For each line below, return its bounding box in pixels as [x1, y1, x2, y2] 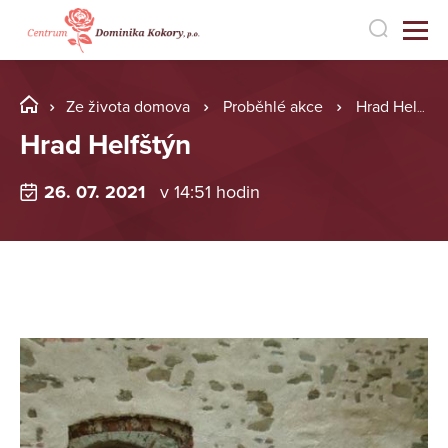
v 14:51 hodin [159, 181, 260, 204]
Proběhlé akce [223, 97, 323, 117]
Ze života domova [66, 97, 190, 117]
